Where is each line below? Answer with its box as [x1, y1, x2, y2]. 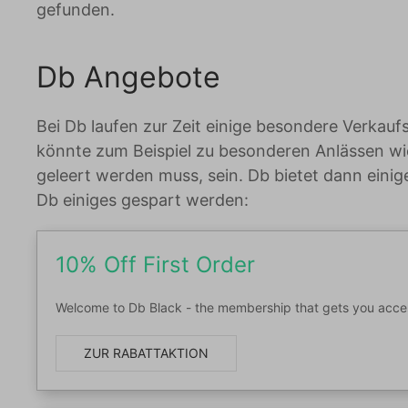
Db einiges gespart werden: [36, 190, 249, 209]
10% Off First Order [56, 251, 255, 278]
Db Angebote [36, 59, 220, 95]
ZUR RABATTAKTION [84, 345, 209, 361]
